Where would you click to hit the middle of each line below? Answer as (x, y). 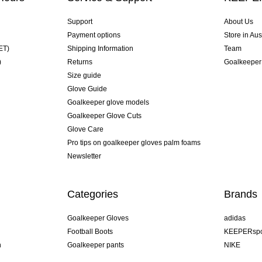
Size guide (84, 76)
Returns (80, 62)
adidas (235, 218)
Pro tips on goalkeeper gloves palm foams (134, 143)
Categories (92, 194)
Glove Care (85, 130)
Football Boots (90, 232)
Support (80, 22)
